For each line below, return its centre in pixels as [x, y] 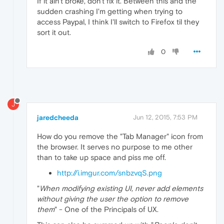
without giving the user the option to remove [113, 199]
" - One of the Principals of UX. [106, 209]
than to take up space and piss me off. [101, 157]
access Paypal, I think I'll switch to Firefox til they [118, 22]
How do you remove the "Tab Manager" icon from [120, 136]
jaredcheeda [58, 118]
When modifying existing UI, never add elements [121, 188]
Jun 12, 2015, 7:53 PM [165, 117]
